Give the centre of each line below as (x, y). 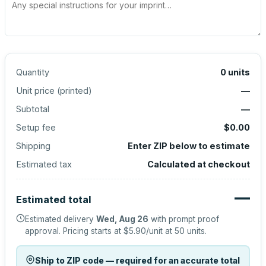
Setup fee (36, 127)
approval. (43, 231)
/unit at (160, 231)
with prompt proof (184, 219)
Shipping (33, 146)
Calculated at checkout (199, 164)
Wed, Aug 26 (122, 219)
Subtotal (33, 109)
